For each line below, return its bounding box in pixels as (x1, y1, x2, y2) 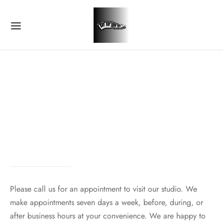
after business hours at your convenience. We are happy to (10, 210, 206, 222)
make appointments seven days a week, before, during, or (10, 197, 203, 208)
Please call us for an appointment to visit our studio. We (10, 183, 197, 195)
